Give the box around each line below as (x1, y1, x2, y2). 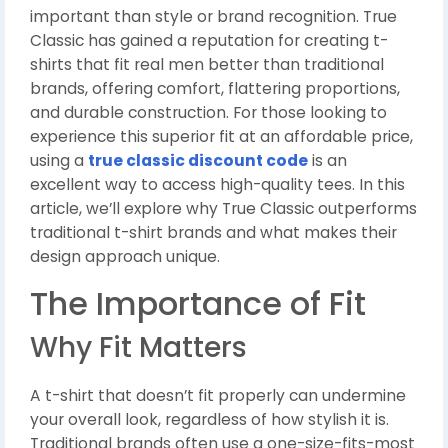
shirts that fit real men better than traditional (30, 54, 384, 76)
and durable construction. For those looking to (30, 102, 387, 124)
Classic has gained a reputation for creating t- (30, 30, 388, 52)
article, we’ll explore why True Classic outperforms (30, 198, 417, 220)
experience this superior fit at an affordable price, (30, 126, 413, 148)
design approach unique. (30, 246, 220, 268)
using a (30, 150, 88, 172)
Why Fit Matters (30, 328, 247, 368)
